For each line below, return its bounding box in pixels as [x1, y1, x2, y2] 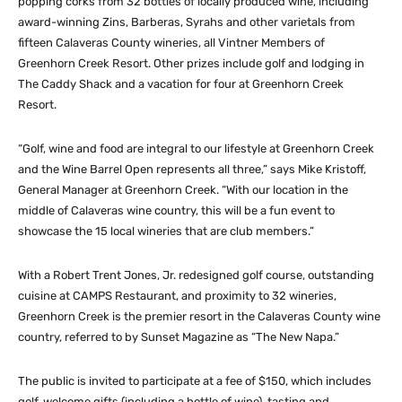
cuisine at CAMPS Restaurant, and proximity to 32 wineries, [18, 288, 336, 302]
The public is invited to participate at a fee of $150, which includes [18, 373, 371, 388]
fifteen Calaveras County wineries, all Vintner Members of [18, 35, 325, 49]
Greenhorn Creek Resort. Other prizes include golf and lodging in [18, 56, 364, 70]
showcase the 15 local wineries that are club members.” [18, 223, 314, 238]
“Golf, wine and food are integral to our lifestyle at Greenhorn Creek [18, 141, 374, 155]
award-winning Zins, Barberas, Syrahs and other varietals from [18, 14, 355, 29]
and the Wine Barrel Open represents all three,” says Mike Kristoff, [18, 162, 366, 176]
